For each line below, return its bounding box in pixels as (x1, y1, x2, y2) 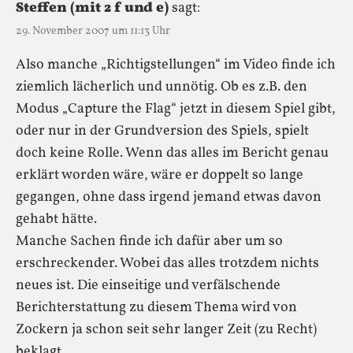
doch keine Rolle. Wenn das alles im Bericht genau (16, 143, 329, 163)
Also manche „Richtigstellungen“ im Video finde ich (16, 54, 336, 75)
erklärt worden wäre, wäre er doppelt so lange (16, 165, 303, 185)
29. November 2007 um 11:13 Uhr (16, 23, 170, 39)
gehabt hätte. (16, 209, 97, 229)
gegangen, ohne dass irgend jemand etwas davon (16, 187, 321, 207)
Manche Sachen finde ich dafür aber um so (16, 231, 283, 251)
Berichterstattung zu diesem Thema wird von (16, 297, 297, 318)
